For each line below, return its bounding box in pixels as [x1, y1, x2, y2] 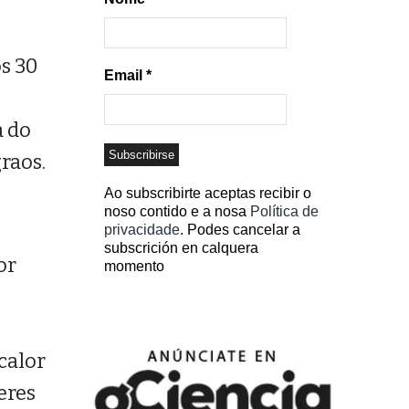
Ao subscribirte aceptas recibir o [104, 185, 311, 202]
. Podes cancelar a [180, 222, 300, 238]
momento [104, 258, 164, 275]
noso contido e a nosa [104, 204, 250, 220]
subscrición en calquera [104, 240, 258, 257]
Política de [250, 204, 319, 220]
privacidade [104, 222, 180, 238]
